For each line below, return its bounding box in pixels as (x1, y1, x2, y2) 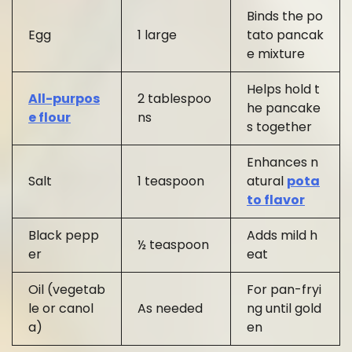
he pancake (247, 98, 321, 117)
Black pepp (28, 225, 99, 244)
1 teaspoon (137, 171, 204, 190)
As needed (137, 299, 203, 317)
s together (247, 117, 312, 136)
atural (247, 171, 287, 190)
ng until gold (247, 299, 321, 317)
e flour (28, 108, 71, 126)
